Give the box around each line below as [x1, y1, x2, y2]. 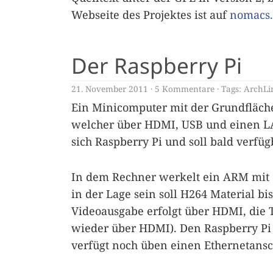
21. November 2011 [71, 82, 148, 94]
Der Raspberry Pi [71, 50, 242, 80]
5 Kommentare [155, 82, 214, 94]
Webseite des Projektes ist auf [71, 7, 230, 22]
